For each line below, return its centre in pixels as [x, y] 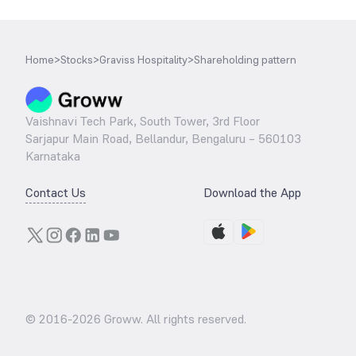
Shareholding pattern [245, 60]
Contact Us [56, 193]
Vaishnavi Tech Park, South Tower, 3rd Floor [143, 121]
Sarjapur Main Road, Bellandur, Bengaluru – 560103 [163, 139]
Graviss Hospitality [143, 60]
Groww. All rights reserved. [174, 319]
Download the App [252, 193]
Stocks [77, 60]
